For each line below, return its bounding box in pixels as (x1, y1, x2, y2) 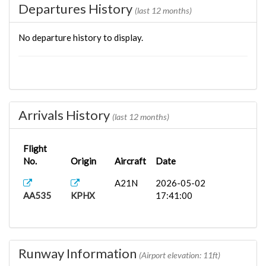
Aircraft (115, 156, 146, 166)
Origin (71, 156, 96, 166)
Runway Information (18, 245, 139, 261)
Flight (23, 143, 47, 154)
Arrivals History (18, 107, 112, 123)
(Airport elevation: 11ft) (139, 250, 220, 260)
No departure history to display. (18, 32, 143, 43)
